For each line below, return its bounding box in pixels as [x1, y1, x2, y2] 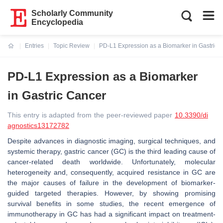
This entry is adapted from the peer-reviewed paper [7, 111, 175, 119]
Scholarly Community [31, 9, 113, 17]
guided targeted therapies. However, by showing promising [7, 189, 216, 197]
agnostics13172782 [7, 121, 69, 129]
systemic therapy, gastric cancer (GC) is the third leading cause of [7, 147, 216, 155]
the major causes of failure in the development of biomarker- [7, 179, 216, 187]
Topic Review [53, 42, 90, 49]
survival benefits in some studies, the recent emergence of [7, 200, 216, 208]
